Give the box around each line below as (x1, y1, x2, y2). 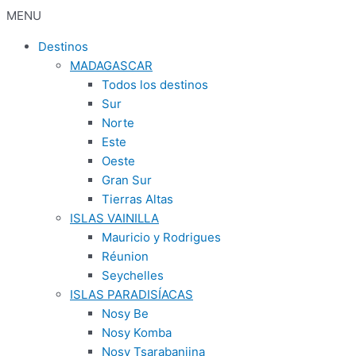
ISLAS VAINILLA (70, 211, 159, 226)
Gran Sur (102, 172, 152, 188)
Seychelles (102, 268, 164, 283)
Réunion (102, 249, 149, 264)
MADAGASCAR (70, 58, 153, 73)
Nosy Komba (102, 325, 172, 340)
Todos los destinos (102, 77, 208, 92)
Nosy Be (102, 306, 149, 321)
